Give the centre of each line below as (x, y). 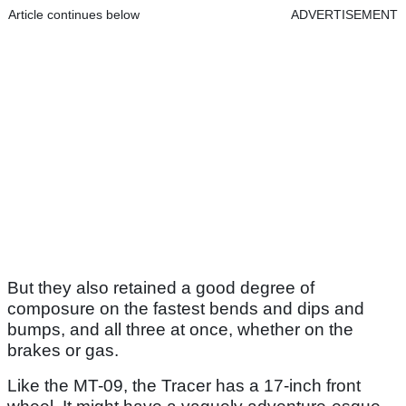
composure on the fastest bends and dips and (186, 309)
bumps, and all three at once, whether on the (180, 330)
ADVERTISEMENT (344, 15)
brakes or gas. (63, 351)
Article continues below (74, 15)
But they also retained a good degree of (161, 288)
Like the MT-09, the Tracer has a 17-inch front (184, 386)
